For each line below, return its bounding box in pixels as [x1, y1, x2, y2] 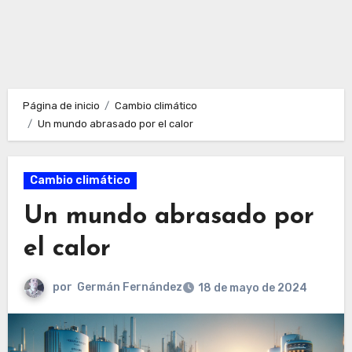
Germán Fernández [76, 280, 182, 295]
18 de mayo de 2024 [197, 281, 307, 295]
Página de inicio [22, 100, 100, 112]
